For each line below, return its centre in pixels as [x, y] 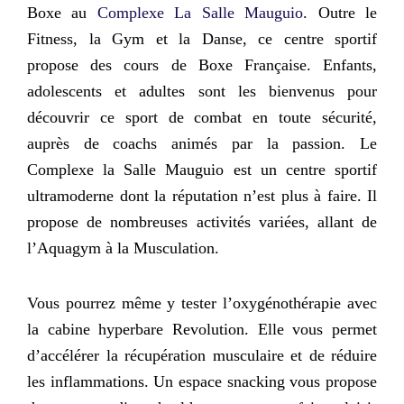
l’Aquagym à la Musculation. [125, 248]
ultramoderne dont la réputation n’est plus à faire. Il [202, 196]
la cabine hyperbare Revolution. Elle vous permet [202, 329]
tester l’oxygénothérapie [262, 303]
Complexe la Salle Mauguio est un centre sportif [202, 170]
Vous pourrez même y [105, 303]
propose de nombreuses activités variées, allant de [202, 222]
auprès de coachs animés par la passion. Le [202, 144]
